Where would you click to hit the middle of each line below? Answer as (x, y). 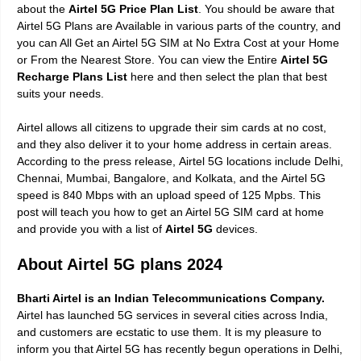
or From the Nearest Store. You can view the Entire (149, 59)
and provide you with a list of (91, 228)
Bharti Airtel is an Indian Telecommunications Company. (171, 298)
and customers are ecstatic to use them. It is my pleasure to (169, 332)
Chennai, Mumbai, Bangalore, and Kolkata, (127, 178)
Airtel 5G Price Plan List (133, 8)
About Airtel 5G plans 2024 (122, 264)
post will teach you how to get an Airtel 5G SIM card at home (170, 212)
